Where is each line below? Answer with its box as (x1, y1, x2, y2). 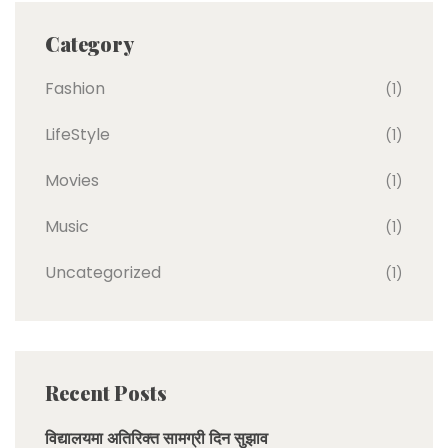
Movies (45, 168, 99, 192)
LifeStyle (45, 122, 110, 146)
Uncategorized (45, 260, 161, 284)
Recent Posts (45, 378, 167, 406)
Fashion (45, 76, 105, 100)
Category (45, 29, 134, 57)
